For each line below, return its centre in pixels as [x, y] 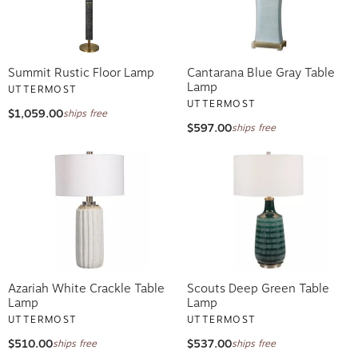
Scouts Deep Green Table [258, 288]
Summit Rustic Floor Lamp [81, 72]
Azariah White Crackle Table [86, 288]
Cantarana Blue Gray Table [261, 72]
